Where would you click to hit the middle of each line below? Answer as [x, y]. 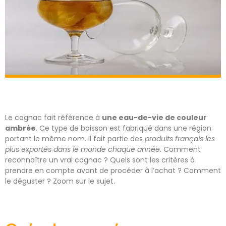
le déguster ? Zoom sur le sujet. [60, 181]
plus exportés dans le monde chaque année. [83, 150]
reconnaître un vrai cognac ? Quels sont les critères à [100, 160]
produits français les [180, 139]
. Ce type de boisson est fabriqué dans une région [124, 128]
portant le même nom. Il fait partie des [75, 139]
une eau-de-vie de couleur [154, 118]
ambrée [20, 128]
